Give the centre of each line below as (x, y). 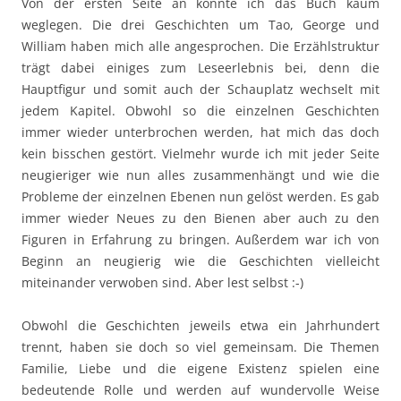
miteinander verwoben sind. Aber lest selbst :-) (162, 282)
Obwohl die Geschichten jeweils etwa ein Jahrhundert (200, 325)
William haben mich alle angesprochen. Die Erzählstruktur (200, 46)
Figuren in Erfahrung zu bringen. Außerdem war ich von (200, 239)
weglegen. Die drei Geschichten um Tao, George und (200, 24)
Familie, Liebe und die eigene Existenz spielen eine (200, 368)
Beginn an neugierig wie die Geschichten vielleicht (200, 260)
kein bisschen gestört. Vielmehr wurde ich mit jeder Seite (200, 153)
